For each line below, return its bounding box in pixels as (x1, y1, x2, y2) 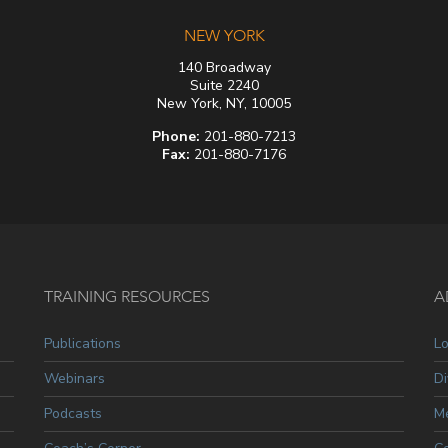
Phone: (152, 127, 200, 147)
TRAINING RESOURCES (44, 287, 210, 307)
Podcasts (44, 404, 102, 424)
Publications (44, 334, 121, 354)
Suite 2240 (189, 76, 259, 96)
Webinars (44, 369, 105, 389)
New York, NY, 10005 (157, 94, 291, 114)
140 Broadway (177, 58, 271, 78)
